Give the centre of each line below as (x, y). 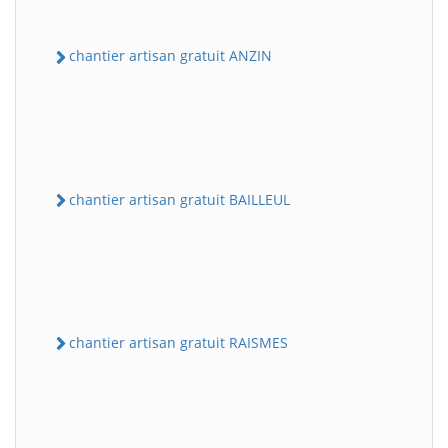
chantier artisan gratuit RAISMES (178, 342)
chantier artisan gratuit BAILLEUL (179, 199)
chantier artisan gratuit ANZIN (170, 56)
